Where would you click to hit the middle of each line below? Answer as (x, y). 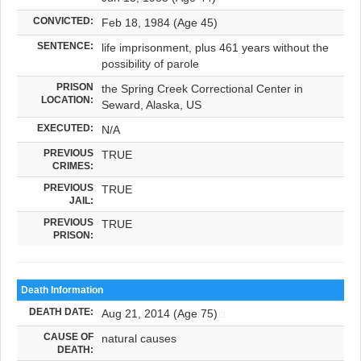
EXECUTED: (65, 127)
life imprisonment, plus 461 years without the (215, 47)
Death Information (62, 289)
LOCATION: (67, 99)
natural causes (139, 338)
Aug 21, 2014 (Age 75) (160, 313)
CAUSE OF (68, 336)
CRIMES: (73, 165)
